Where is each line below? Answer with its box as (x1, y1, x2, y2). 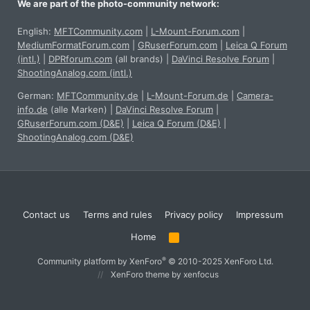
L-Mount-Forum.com (151, 26, 239, 37)
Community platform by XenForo (37, 256, 162, 267)
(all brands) (112, 53, 163, 65)
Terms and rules (82, 209, 152, 221)
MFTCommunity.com (54, 26, 143, 37)
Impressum (235, 209, 283, 221)
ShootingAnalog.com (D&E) (17, 131, 134, 143)
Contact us (23, 209, 70, 221)
